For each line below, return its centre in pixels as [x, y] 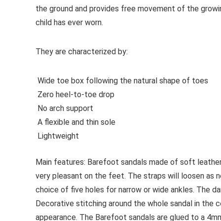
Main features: [60, 162]
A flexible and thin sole [75, 122]
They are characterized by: [82, 52]
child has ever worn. [69, 23]
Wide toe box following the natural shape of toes [123, 81]
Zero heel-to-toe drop [75, 95]
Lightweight [57, 136]
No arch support [64, 109]
